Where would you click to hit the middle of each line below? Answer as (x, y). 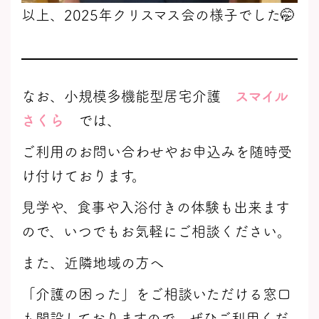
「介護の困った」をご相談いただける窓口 (156, 294)
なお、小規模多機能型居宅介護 (128, 96)
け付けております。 (84, 176)
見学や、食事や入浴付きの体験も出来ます (156, 208)
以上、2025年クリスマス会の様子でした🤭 (158, 15)
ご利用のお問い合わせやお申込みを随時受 (157, 152)
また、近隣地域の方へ (93, 263)
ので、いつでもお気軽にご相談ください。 (156, 232)
